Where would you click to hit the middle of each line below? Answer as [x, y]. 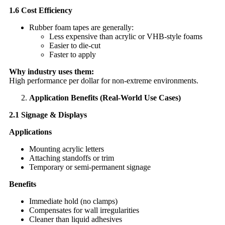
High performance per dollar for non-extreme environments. [104, 80]
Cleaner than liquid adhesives [76, 219]
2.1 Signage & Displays [48, 115]
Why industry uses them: [51, 71]
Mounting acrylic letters [67, 149]
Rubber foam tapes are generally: [81, 27]
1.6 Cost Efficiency [41, 10]
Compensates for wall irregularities [84, 210]
